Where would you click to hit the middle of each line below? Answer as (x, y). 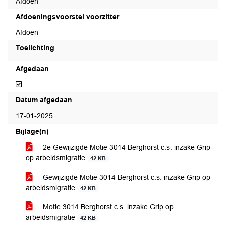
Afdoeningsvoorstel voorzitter (67, 17)
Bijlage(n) (32, 131)
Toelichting (35, 48)
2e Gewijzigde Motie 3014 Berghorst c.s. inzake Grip (126, 147)
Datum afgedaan (44, 100)
